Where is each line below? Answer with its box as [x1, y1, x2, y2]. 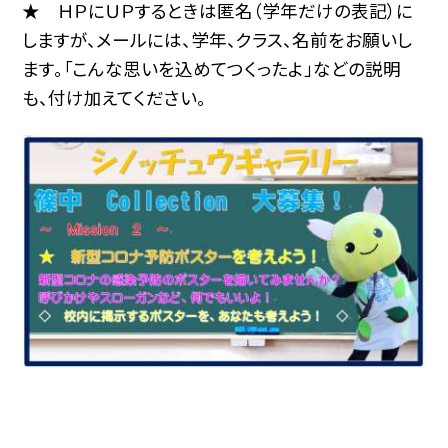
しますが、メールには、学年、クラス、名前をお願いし [22, 27, 413, 53]
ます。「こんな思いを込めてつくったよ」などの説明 [22, 56, 402, 82]
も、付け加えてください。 [22, 85, 207, 111]
